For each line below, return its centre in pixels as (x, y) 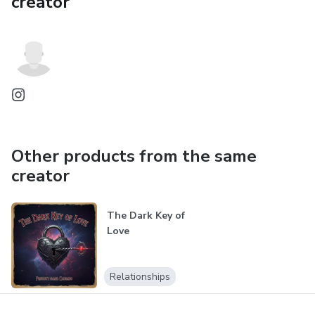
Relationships (140, 277)
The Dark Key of (146, 216)
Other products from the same (134, 156)
